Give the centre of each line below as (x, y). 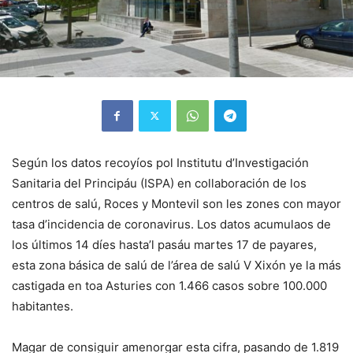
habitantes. (43, 306)
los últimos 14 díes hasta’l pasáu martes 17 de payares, (164, 244)
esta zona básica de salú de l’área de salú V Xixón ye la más (176, 265)
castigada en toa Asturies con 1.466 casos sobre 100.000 (169, 285)
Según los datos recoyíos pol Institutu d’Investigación (160, 162)
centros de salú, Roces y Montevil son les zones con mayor (176, 203)
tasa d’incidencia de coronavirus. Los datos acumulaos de (171, 224)
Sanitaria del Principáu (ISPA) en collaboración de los (159, 183)
